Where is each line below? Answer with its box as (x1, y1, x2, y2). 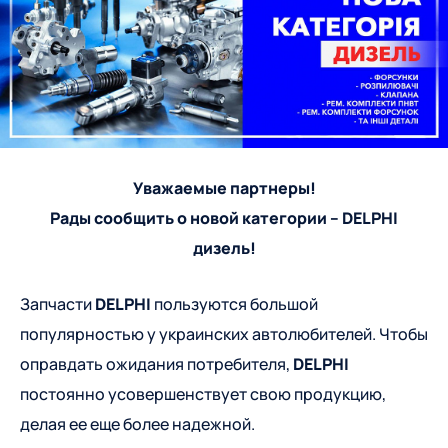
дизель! (192, 237, 256, 260)
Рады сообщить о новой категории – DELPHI (50, 207, 398, 230)
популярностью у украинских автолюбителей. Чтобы (20, 323, 428, 346)
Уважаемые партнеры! (132, 177, 316, 200)
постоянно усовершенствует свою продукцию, (20, 383, 386, 406)
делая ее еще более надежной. (20, 413, 255, 436)
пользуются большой (151, 293, 318, 316)
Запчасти (20, 293, 95, 316)
